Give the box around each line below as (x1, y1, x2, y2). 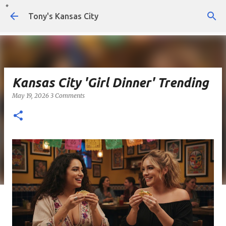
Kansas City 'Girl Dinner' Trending (12, 76, 208, 90)
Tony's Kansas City (28, 12, 98, 21)
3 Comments (50, 92, 85, 99)
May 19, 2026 (12, 92, 50, 99)
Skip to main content (75, 8, 151, 17)
